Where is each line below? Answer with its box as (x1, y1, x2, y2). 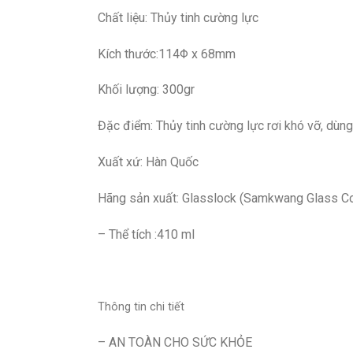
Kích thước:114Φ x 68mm (97, 46, 236, 61)
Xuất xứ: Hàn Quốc (97, 154, 199, 169)
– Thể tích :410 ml (97, 226, 195, 242)
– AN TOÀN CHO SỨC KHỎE (97, 334, 252, 350)
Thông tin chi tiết (97, 300, 184, 314)
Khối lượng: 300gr (97, 82, 195, 98)
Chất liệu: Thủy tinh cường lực (97, 9, 258, 25)
